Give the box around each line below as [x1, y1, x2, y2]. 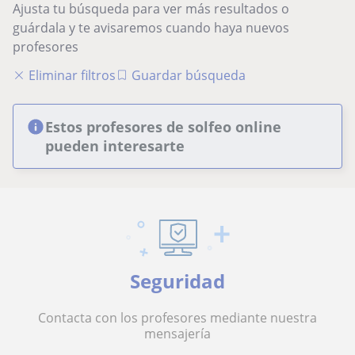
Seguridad [130, 268, 225, 294]
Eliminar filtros [29, 67, 116, 84]
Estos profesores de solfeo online [45, 117, 281, 136]
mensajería [144, 325, 211, 342]
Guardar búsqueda [132, 67, 246, 84]
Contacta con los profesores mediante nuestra [38, 309, 317, 326]
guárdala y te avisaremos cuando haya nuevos [13, 19, 289, 36]
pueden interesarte [45, 136, 185, 155]
